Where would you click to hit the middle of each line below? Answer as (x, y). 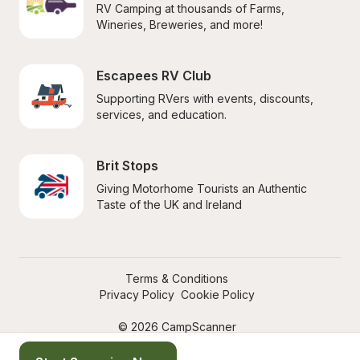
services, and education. (162, 115)
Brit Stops (127, 166)
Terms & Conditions (177, 278)
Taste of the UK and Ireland (169, 205)
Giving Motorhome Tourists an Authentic (202, 188)
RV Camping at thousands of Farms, (190, 8)
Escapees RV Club (154, 76)
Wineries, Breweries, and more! (180, 25)
